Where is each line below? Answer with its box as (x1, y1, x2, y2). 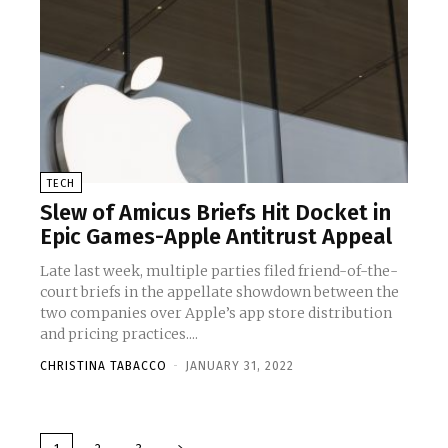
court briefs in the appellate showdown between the (40, 283, 399, 302)
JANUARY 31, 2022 (185, 359, 294, 374)
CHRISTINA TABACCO (40, 359, 167, 374)
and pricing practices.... (40, 325, 198, 344)
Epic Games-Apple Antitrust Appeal (40, 223, 392, 251)
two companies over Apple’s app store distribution (40, 304, 392, 323)
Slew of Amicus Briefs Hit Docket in (40, 199, 391, 227)
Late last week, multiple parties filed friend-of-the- (40, 262, 398, 281)
